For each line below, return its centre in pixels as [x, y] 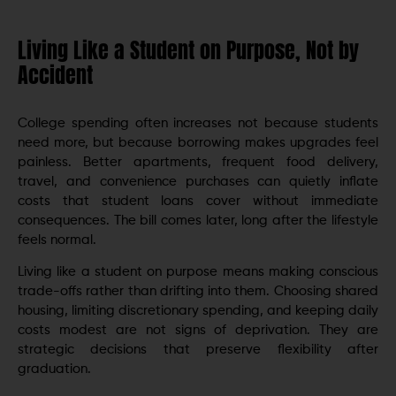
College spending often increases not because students [198, 123]
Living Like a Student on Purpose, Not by [188, 50]
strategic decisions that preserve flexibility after [198, 350]
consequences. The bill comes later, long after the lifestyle [198, 220]
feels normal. [57, 240]
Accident [55, 75]
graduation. [54, 369]
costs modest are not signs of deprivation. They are [198, 331]
